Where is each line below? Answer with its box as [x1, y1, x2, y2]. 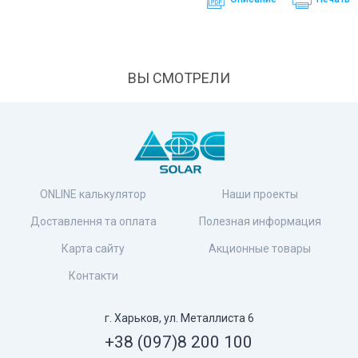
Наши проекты [221, 188, 298, 201]
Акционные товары [209, 242, 312, 256]
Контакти [68, 269, 118, 283]
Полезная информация [198, 215, 321, 229]
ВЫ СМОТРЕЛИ [128, 70, 230, 87]
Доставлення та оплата [30, 215, 157, 229]
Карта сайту [62, 242, 125, 256]
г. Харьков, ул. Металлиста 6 [104, 312, 254, 325]
